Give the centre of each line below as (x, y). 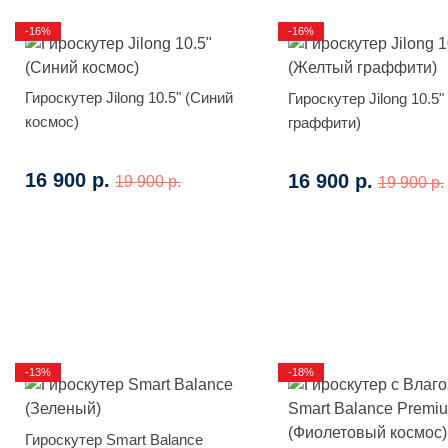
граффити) (324, 122)
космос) (52, 121)
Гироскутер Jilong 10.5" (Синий (129, 97)
